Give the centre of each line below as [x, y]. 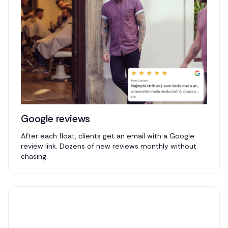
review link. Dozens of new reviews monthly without [109, 146]
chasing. [34, 156]
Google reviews [56, 118]
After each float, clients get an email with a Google [108, 136]
